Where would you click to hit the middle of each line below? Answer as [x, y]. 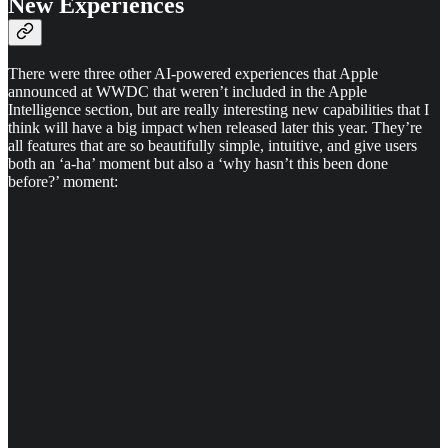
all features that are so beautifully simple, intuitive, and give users [212, 146]
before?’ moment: [63, 182]
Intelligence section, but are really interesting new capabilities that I [218, 110]
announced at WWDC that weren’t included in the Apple [187, 92]
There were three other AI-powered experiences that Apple [193, 74]
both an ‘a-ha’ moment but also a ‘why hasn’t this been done [198, 164]
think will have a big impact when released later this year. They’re [215, 128]
